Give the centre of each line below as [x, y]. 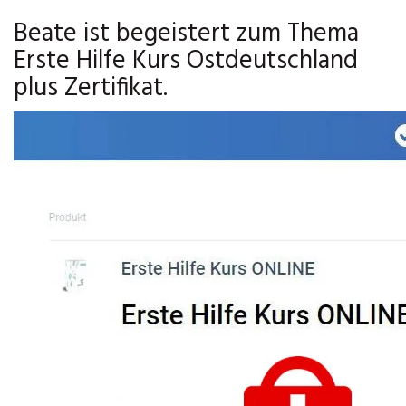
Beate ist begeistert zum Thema [186, 34]
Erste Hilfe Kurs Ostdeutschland [186, 62]
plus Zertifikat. [91, 89]
